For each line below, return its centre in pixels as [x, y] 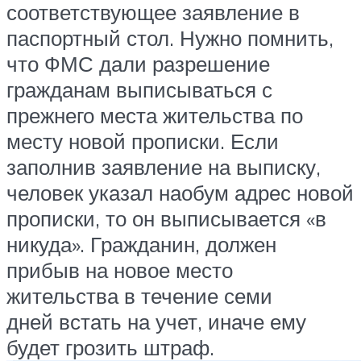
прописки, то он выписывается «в [166, 218]
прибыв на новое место [120, 270]
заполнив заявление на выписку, [164, 166]
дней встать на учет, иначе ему [156, 321]
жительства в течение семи [139, 295]
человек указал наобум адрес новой [180, 192]
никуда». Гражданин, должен [141, 244]
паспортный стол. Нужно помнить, [170, 37]
